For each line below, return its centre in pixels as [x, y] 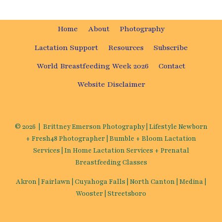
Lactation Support [66, 47]
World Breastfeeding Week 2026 [92, 66]
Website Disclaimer [111, 84]
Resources [126, 47]
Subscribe [171, 47]
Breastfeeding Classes [111, 163]
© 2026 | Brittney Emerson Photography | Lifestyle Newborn [111, 127]
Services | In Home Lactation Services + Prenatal [111, 151]
